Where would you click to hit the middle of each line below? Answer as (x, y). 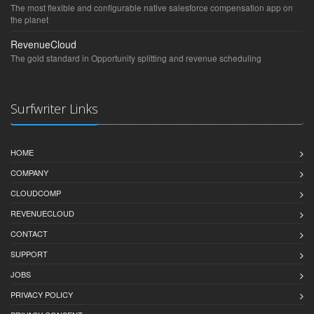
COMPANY (29, 172)
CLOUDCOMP (36, 192)
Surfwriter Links (54, 108)
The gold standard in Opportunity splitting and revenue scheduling (136, 57)
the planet (29, 19)
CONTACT (29, 233)
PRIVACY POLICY (42, 294)
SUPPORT (29, 253)
